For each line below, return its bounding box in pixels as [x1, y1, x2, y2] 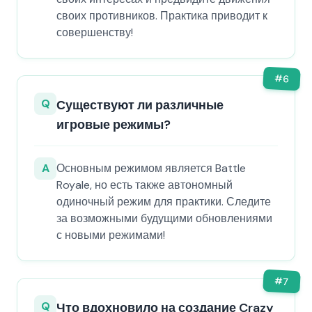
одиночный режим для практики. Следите [56, 194, 271, 209]
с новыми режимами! [56, 228, 165, 242]
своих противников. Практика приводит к [56, 8, 267, 23]
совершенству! [56, 25, 133, 40]
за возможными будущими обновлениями [56, 211, 272, 226]
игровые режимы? [56, 116, 171, 133]
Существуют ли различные [56, 97, 224, 114]
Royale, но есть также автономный [56, 178, 233, 192]
